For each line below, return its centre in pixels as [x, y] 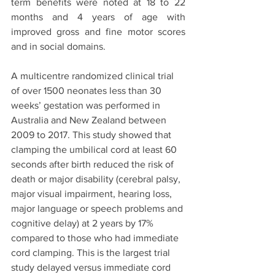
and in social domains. [60, 46]
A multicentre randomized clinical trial [94, 76]
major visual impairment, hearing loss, [93, 194]
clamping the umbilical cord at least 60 [95, 149]
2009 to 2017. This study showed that [92, 135]
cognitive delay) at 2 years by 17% [83, 223]
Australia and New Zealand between [90, 120]
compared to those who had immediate [96, 238]
